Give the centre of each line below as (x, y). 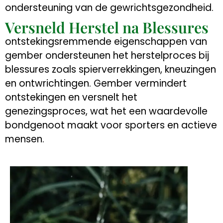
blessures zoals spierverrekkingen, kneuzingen (111, 69)
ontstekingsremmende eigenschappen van (106, 41)
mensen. (25, 139)
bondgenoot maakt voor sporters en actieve (111, 125)
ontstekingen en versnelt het (71, 97)
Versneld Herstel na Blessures (107, 27)
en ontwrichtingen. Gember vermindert (96, 83)
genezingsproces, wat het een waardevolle (106, 111)
